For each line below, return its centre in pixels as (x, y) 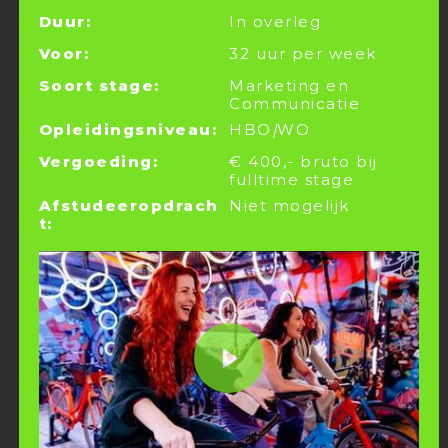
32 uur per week (303, 53)
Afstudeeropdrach (128, 205)
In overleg (275, 21)
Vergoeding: (98, 161)
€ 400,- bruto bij (303, 161)
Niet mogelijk (289, 205)
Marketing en (289, 85)
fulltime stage (291, 179)
